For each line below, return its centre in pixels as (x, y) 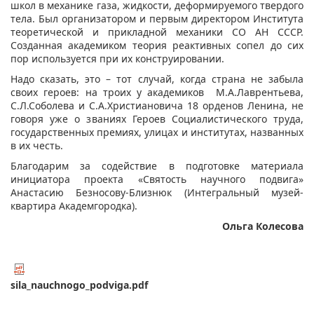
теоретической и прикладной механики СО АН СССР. (157, 32)
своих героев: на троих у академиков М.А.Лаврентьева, (157, 93)
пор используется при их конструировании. (117, 59)
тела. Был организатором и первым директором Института (157, 19)
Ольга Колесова (263, 226)
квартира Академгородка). (74, 206)
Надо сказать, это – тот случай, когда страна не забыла (157, 79)
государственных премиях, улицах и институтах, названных (157, 132)
